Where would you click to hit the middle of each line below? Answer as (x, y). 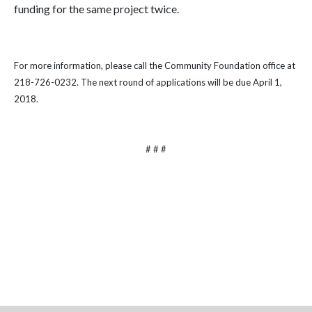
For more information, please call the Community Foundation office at (155, 65)
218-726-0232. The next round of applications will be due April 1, (148, 82)
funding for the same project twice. (96, 9)
